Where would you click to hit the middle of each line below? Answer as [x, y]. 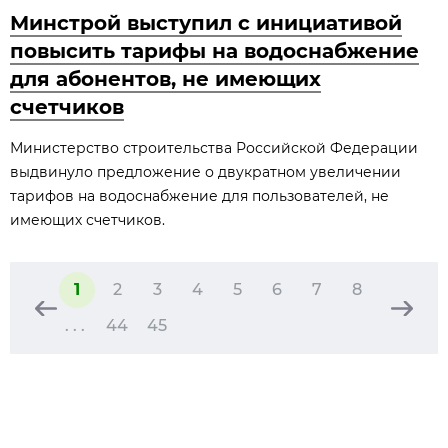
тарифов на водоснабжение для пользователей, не [199, 196]
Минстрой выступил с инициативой [206, 23]
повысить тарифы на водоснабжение [214, 51]
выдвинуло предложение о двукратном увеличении [205, 172]
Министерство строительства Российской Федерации [214, 148]
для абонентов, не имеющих [165, 79]
